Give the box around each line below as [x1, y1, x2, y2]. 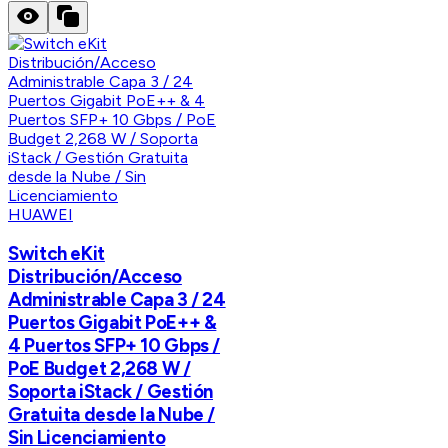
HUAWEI [8, 204, 73, 224]
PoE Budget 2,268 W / [8, 357, 191, 381]
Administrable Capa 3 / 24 [8, 288, 226, 312]
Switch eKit [8, 242, 105, 266]
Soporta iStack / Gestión [8, 380, 214, 404]
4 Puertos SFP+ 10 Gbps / [8, 334, 221, 358]
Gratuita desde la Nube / [8, 403, 216, 427]
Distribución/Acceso [8, 265, 182, 289]
